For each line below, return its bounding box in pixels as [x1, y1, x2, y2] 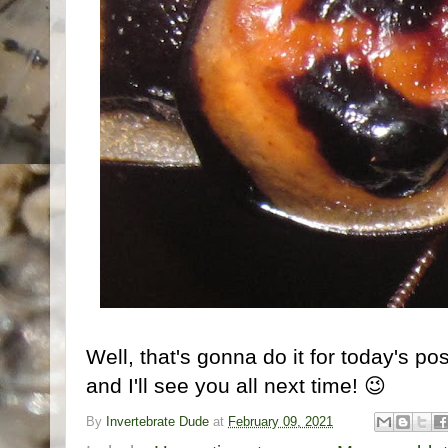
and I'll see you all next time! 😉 [86, 373, 386, 397]
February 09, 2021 [228, 414, 333, 429]
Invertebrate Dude [106, 414, 209, 429]
